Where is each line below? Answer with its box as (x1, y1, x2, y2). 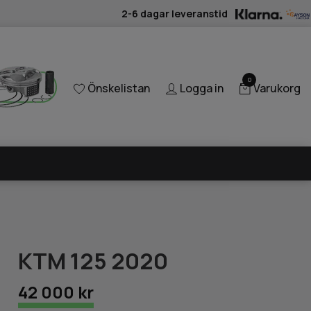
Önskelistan (87, 81, 150, 96)
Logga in (180, 81, 224, 96)
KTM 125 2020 (18, 245, 169, 276)
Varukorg (253, 81, 301, 96)
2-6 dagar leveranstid (121, 6, 228, 20)
